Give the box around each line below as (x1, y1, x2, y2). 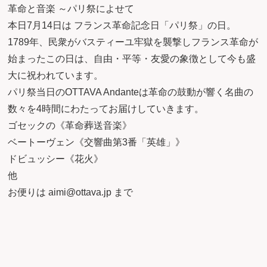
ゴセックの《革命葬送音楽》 (8, 120, 132, 131)
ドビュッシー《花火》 (8, 153, 104, 164)
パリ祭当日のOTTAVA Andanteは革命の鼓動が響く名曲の (8, 86, 254, 97)
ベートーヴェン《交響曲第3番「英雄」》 (8, 136, 185, 147)
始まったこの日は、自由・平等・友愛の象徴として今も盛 (8, 53, 256, 64)
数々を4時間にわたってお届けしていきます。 (8, 103, 204, 114)
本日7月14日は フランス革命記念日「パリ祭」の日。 (8, 20, 237, 30)
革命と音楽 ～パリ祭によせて (8, 3, 135, 14)
